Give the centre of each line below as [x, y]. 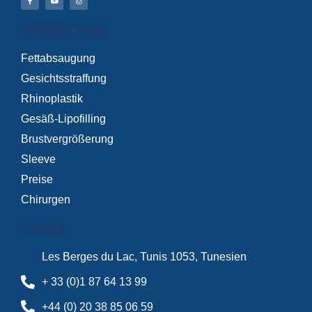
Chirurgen [46, 200]
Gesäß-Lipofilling [63, 119]
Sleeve [38, 159]
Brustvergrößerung [67, 139]
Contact [42, 229]
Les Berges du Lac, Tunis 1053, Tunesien [144, 257]
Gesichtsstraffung [64, 79]
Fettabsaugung [58, 58]
